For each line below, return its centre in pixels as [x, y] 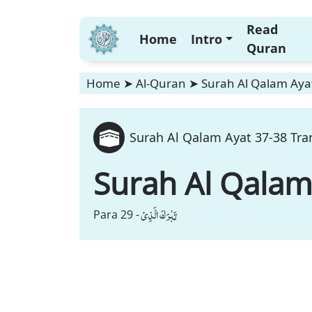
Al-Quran [161, 83]
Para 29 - [116, 214]
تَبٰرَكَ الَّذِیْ [159, 214]
